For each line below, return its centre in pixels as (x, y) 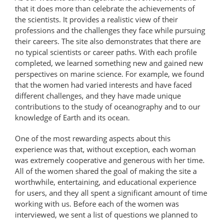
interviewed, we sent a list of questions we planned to (106, 214)
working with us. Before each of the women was (97, 203)
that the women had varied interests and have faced (103, 84)
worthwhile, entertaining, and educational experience (106, 182)
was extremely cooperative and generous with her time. (110, 160)
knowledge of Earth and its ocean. (73, 117)
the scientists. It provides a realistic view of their (96, 19)
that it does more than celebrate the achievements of (105, 8)
